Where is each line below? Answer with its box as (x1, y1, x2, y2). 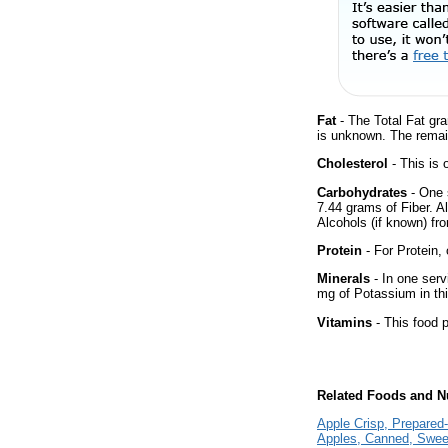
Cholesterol (317, 156, 388, 172)
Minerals (317, 271, 370, 287)
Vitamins (317, 314, 372, 330)
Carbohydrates (317, 184, 407, 200)
